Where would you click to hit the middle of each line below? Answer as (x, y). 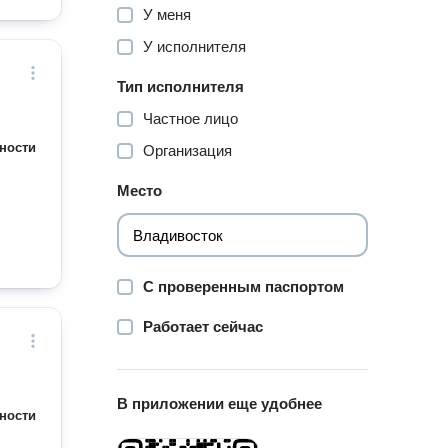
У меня (167, 14)
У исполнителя (195, 46)
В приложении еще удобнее (220, 403)
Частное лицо (191, 118)
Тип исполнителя (181, 86)
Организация (188, 150)
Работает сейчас (203, 326)
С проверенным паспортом (244, 286)
